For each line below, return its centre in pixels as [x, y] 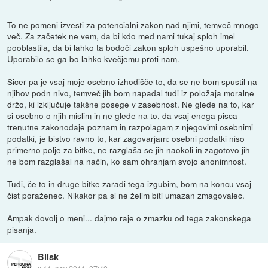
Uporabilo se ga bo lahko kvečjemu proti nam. [94, 59]
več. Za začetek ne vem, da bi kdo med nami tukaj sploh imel [121, 36]
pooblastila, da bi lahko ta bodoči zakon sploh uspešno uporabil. [128, 48]
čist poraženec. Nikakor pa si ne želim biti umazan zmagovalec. [126, 195]
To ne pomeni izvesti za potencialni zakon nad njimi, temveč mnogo [133, 25]
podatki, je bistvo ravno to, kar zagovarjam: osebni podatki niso [126, 138]
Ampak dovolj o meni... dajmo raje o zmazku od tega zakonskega [130, 218]
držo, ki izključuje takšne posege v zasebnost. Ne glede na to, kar [131, 104]
